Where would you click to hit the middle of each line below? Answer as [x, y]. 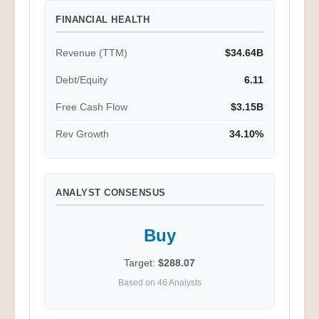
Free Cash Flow [91, 114]
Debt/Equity [82, 87]
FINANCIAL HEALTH [103, 27]
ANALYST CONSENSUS [111, 200]
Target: [141, 270]
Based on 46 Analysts [159, 290]
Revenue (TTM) [91, 60]
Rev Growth [82, 141]
